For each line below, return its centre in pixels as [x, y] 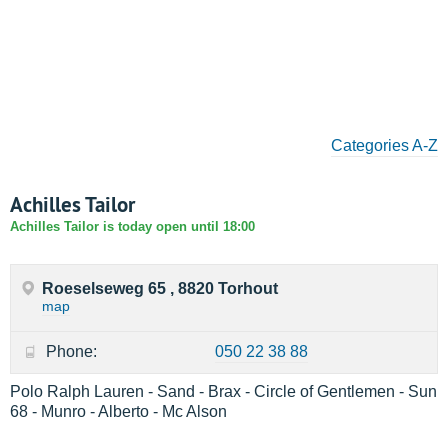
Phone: [71, 351]
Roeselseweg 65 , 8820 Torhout [160, 288]
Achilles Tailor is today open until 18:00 [132, 226]
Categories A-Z [384, 145]
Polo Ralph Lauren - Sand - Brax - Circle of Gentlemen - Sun [223, 391]
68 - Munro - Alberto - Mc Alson [118, 411]
